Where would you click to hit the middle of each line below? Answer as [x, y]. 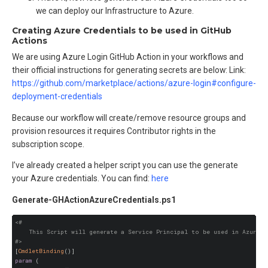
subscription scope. [48, 144]
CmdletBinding [41, 251]
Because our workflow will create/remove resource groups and [129, 118]
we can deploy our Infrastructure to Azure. [115, 10]
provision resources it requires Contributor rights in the [114, 131]
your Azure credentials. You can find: [82, 179]
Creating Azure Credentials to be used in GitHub [122, 30]
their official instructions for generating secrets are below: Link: [129, 70]
